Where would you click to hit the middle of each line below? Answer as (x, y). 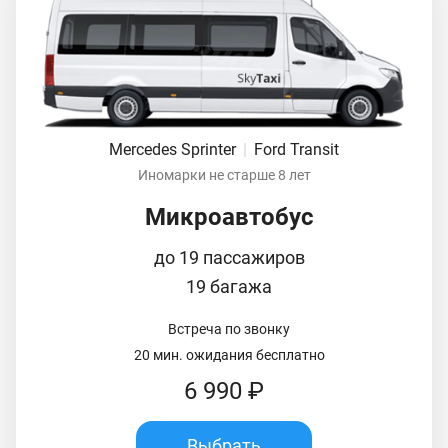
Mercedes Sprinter (174, 149)
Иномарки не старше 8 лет (224, 174)
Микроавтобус (229, 216)
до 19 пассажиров (229, 257)
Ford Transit (296, 149)
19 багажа (229, 286)
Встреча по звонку (229, 328)
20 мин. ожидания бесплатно (229, 354)
